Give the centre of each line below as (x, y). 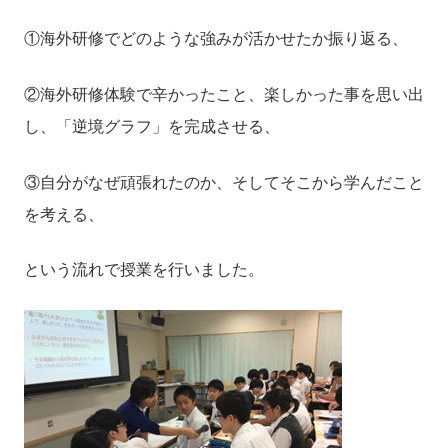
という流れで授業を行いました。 (143, 270)
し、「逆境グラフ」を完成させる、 (151, 126)
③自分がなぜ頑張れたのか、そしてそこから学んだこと (223, 182)
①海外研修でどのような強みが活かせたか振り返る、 (215, 38)
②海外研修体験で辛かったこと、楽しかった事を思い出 (223, 94)
